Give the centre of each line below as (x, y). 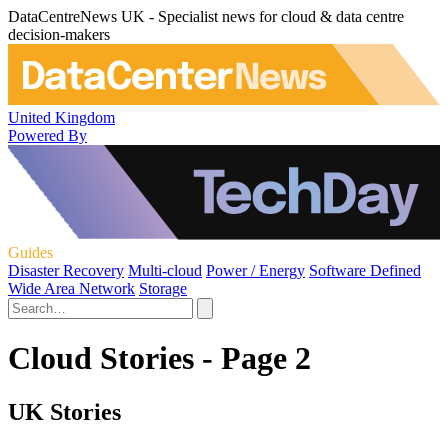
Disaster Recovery (66, 270)
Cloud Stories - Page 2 (159, 358)
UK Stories (64, 411)
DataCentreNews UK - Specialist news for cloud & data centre (206, 16)
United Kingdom (61, 117)
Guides (30, 252)
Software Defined (365, 270)
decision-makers (59, 34)
